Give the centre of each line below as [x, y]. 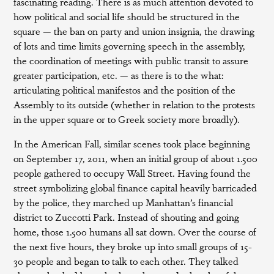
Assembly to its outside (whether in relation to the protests [135, 104]
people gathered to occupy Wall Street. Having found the [132, 173]
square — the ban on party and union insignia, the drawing [134, 31]
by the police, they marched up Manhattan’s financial [124, 202]
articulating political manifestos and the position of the [125, 90]
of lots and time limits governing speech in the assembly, [130, 46]
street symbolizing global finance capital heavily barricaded [135, 187]
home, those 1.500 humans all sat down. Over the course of [135, 231]
